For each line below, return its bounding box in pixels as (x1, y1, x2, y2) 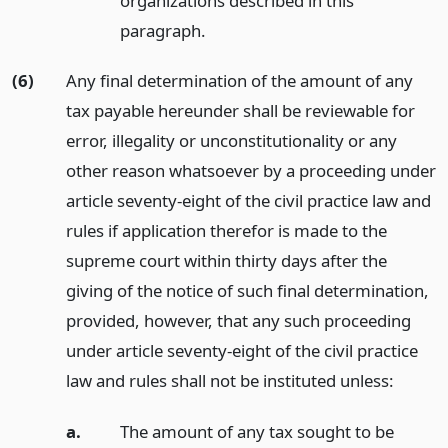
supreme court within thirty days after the (65, 249, 387, 273)
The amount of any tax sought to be (119, 420, 394, 444)
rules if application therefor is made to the (65, 219, 387, 243)
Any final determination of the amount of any (65, 69, 413, 93)
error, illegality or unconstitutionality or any (65, 129, 397, 153)
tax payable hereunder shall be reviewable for (65, 99, 415, 123)
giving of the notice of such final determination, (65, 279, 429, 303)
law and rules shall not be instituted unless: (65, 369, 394, 393)
